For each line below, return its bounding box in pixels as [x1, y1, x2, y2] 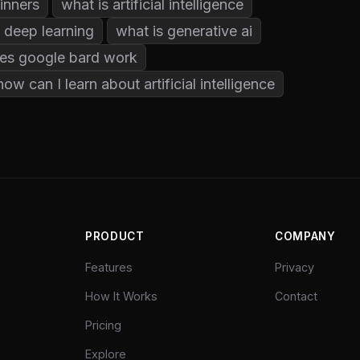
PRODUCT [85, 229, 145, 243]
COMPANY [275, 229, 336, 243]
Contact [275, 288, 317, 303]
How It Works [85, 288, 157, 303]
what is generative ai [116, 22, 252, 39]
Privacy [275, 260, 314, 274]
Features [85, 260, 133, 274]
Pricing [85, 317, 121, 332]
